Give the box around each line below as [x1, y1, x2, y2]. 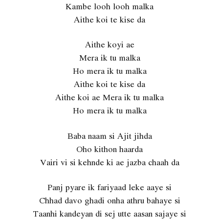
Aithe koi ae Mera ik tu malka [55, 91, 164, 104]
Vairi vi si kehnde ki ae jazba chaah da [40, 155, 179, 168]
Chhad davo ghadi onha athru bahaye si [39, 194, 180, 207]
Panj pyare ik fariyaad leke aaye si [47, 181, 172, 194]
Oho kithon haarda [76, 142, 143, 155]
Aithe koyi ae [85, 38, 134, 51]
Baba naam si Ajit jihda [67, 129, 152, 142]
